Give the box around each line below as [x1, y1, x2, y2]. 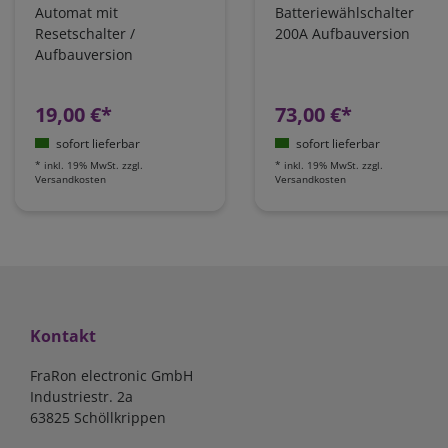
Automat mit [35, 3, 118, 23]
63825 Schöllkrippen [30, 408, 166, 428]
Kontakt [30, 325, 96, 348]
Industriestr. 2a [30, 387, 133, 407]
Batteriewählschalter [275, 3, 414, 23]
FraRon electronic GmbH [30, 366, 193, 386]
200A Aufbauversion [275, 24, 410, 44]
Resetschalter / [35, 24, 135, 44]
